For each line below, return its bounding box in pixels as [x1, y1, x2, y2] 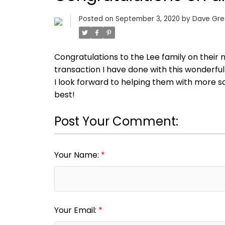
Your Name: [54, 149, 101, 161]
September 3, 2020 [115, 14, 180, 24]
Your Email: [54, 204, 98, 216]
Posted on [78, 14, 116, 24]
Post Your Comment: [54, 113, 178, 130]
